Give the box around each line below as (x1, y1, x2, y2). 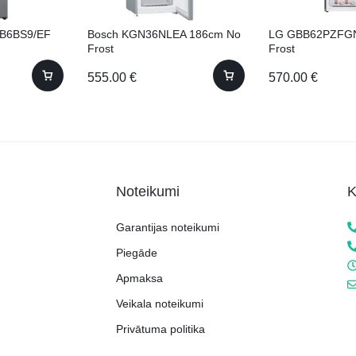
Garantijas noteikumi (116, 221, 219, 234)
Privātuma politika (116, 323, 205, 336)
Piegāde (116, 246, 157, 260)
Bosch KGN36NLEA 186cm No (87, 28, 241, 41)
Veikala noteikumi (116, 297, 203, 311)
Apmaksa (116, 272, 163, 285)
